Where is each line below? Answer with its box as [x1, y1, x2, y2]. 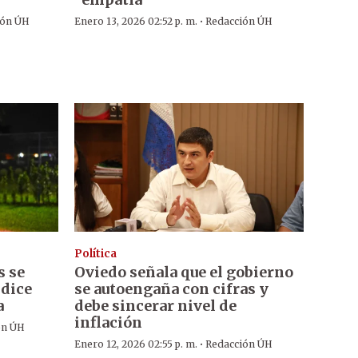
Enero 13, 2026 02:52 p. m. [74, 15, 197, 28]
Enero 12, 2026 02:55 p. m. [74, 337, 197, 350]
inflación [74, 312, 142, 332]
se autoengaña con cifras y [74, 279, 268, 298]
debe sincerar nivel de [74, 296, 237, 315]
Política [74, 246, 117, 261]
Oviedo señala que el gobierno [74, 262, 293, 281]
